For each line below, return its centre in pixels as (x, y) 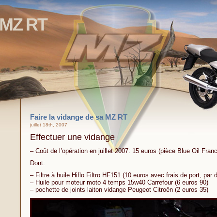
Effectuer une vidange (72, 137)
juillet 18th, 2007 (48, 125)
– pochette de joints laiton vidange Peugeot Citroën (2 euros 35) (119, 190)
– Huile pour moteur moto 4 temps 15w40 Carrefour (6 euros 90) (119, 182)
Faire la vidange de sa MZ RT (78, 117)
